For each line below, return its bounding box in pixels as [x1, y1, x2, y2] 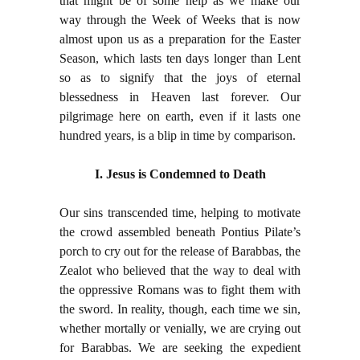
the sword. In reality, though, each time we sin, [59, 302, 301, 317]
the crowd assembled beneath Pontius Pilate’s [59, 225, 301, 239]
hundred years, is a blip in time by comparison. [59, 129, 296, 143]
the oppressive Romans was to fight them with [59, 283, 301, 297]
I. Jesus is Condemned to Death [94, 167, 266, 182]
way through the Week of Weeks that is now [59, 13, 301, 27]
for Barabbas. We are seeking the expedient [59, 341, 301, 355]
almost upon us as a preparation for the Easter [59, 32, 301, 47]
